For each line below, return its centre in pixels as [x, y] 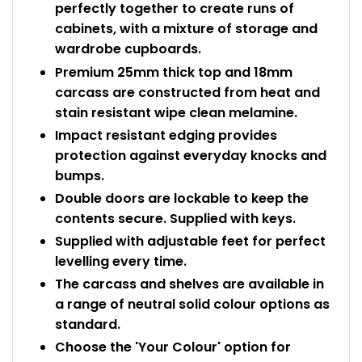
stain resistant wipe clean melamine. [176, 112]
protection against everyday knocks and [191, 155]
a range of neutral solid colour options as [192, 305]
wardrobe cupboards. [128, 49]
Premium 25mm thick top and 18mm [174, 72]
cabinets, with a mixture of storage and [186, 29]
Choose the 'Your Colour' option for [173, 347]
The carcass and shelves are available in [189, 284]
